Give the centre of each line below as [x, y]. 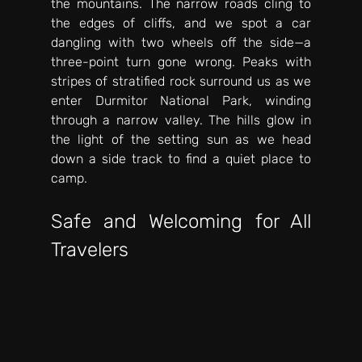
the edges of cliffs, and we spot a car [181, 23]
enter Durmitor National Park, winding [181, 100]
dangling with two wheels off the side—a [181, 42]
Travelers [89, 249]
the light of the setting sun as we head [181, 139]
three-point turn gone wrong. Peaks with [181, 61]
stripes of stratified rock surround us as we [181, 81]
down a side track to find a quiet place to [181, 158]
